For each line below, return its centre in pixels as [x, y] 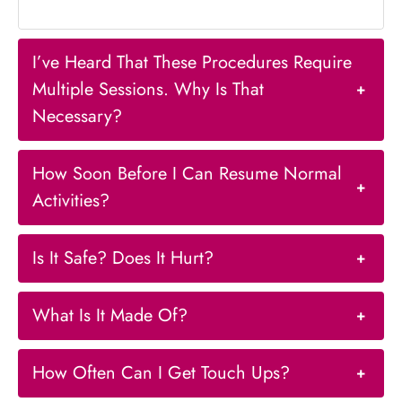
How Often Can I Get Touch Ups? [161, 373]
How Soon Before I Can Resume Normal [187, 174]
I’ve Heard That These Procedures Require [192, 63]
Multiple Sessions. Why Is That [148, 90]
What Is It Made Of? [110, 316]
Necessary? [77, 117]
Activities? [71, 201]
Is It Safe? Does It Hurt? [123, 258]
